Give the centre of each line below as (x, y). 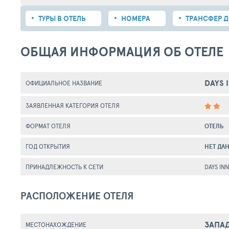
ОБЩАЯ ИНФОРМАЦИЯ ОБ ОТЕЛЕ (122, 51)
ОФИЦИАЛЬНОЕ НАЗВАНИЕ (64, 83)
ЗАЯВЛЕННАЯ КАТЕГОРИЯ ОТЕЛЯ (73, 105)
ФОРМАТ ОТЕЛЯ (48, 126)
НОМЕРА (136, 18)
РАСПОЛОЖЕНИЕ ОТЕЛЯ (77, 196)
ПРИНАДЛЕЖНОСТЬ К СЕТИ (64, 167)
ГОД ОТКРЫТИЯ (48, 146)
